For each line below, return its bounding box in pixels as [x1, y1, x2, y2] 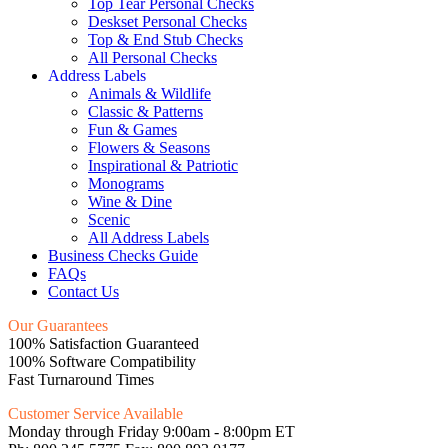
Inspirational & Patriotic [88, 156, 238, 174]
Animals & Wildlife [88, 84, 211, 102]
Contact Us [48, 282, 119, 300]
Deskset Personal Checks [88, 12, 247, 30]
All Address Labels [88, 228, 209, 246]
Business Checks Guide [48, 246, 198, 264]
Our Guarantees [8, 316, 108, 334]
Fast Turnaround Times [8, 370, 154, 388]
